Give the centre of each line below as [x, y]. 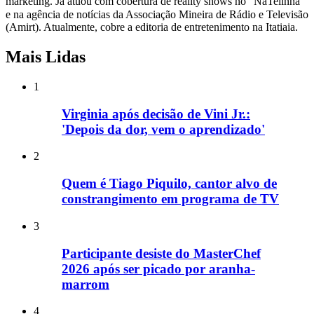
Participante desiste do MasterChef [161, 253]
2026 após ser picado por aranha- [158, 268]
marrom [86, 284]
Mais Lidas [46, 57]
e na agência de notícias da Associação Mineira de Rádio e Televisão [157, 15]
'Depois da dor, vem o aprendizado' [163, 129]
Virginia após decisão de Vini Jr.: [156, 114]
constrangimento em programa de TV [170, 199]
